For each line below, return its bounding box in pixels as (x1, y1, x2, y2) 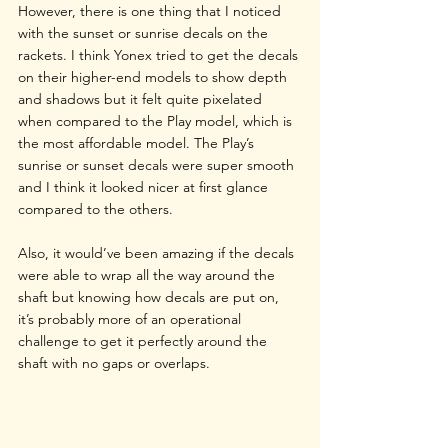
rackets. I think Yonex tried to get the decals (18, 45, 302, 64)
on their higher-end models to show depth (18, 67, 291, 86)
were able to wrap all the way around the (18, 265, 279, 284)
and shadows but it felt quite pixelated (18, 89, 266, 108)
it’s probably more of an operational (18, 309, 245, 328)
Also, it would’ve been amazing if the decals (18, 243, 298, 262)
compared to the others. (18, 199, 177, 218)
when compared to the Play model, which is (18, 111, 296, 130)
